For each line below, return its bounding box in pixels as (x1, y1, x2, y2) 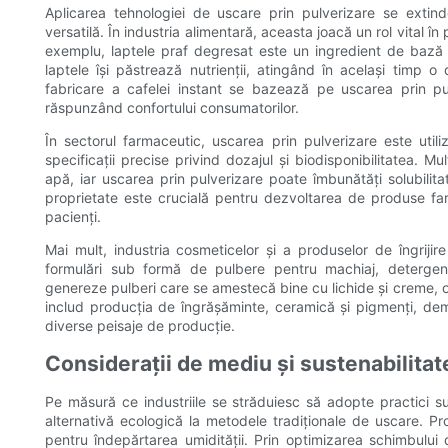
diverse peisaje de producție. (45, 317, 235, 335)
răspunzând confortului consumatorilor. (45, 99, 299, 117)
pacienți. (45, 208, 101, 226)
